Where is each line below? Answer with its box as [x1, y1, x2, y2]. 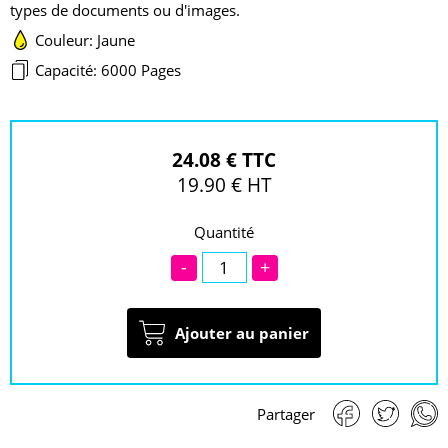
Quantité [194, 222, 254, 242]
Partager [257, 403, 315, 424]
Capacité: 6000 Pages [35, 60, 181, 80]
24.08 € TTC [172, 147, 276, 172]
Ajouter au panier [175, 323, 309, 343]
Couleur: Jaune [35, 30, 135, 50]
